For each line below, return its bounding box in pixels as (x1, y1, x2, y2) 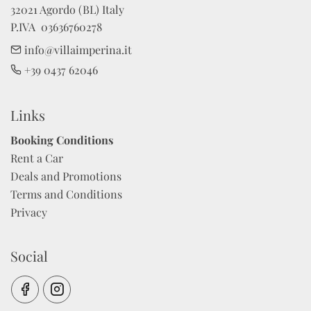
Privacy (10, 205, 47, 220)
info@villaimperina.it (22, 42, 132, 58)
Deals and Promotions (10, 169, 121, 184)
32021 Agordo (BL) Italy (10, 2, 124, 17)
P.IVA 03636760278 (10, 19, 102, 35)
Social (10, 246, 48, 266)
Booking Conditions (10, 133, 113, 148)
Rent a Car (10, 151, 63, 166)
